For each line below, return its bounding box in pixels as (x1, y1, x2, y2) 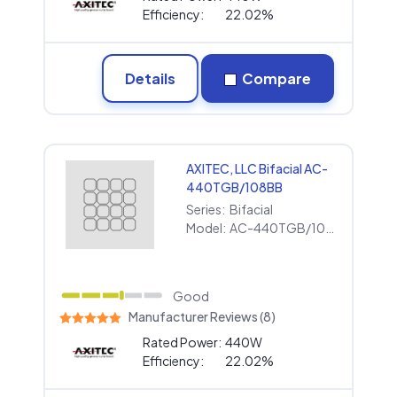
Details (125, 68, 175, 88)
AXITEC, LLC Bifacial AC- (186, 160, 329, 176)
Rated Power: (142, 334, 222, 351)
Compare (239, 68, 311, 88)
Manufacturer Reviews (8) (128, 307, 276, 324)
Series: (186, 200, 226, 217)
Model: (186, 219, 227, 236)
